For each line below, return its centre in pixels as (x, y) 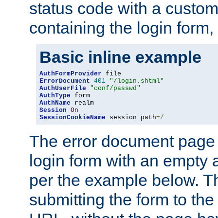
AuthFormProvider (71, 74)
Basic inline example (120, 57)
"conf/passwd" (115, 89)
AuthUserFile (63, 89)
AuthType (55, 96)
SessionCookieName (73, 118)
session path (131, 118)
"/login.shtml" (137, 81)
